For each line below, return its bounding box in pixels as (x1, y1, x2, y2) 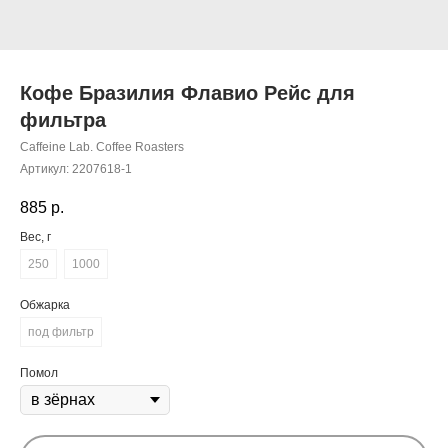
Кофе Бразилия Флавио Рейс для (20, 82, 355, 104)
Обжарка (20, 298, 70, 313)
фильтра (20, 109, 106, 131)
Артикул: (20, 162, 72, 176)
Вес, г (20, 230, 51, 245)
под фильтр (28, 325, 94, 340)
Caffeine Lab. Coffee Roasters (20, 140, 184, 154)
